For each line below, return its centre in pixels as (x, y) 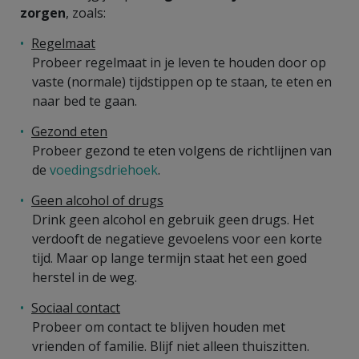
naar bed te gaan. (85, 101)
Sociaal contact (76, 307)
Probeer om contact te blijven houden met (159, 327)
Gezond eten (69, 131)
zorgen (43, 12)
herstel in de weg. (85, 277)
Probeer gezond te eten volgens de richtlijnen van (182, 150)
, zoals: (86, 12)
